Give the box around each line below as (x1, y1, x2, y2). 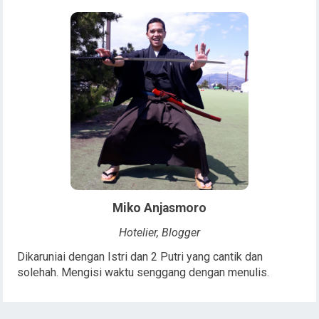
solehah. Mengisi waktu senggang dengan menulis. (17, 265, 270, 279)
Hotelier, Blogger (119, 225, 200, 239)
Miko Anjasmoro (113, 200, 206, 215)
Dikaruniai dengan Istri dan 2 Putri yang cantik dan (17, 249, 263, 263)
